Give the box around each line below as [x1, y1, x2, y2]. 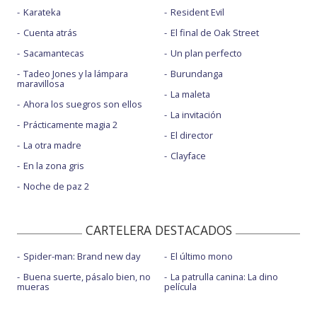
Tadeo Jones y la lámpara [23, 67, 128, 81]
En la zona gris [23, 159, 84, 173]
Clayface [170, 149, 206, 163]
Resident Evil [170, 6, 224, 19]
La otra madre [23, 139, 81, 152]
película [163, 280, 197, 294]
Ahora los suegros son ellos [23, 98, 142, 111]
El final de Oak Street [170, 26, 259, 40]
